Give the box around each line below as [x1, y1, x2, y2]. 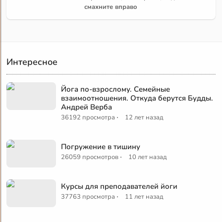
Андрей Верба [61, 102, 112, 112]
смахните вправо [84, 2, 138, 11]
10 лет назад [128, 152, 167, 162]
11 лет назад [125, 192, 164, 201]
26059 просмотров [61, 152, 119, 162]
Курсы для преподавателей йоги [61, 181, 178, 191]
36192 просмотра [61, 112, 115, 122]
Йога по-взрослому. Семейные [61, 84, 170, 94]
